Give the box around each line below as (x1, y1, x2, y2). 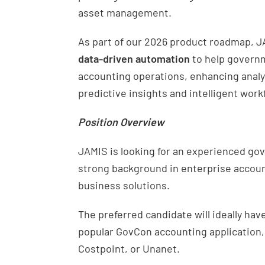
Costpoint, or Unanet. (78, 242, 180, 255)
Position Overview (78, 115, 164, 128)
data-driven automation (78, 52, 190, 65)
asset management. (78, 6, 172, 19)
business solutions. (78, 179, 170, 192)
